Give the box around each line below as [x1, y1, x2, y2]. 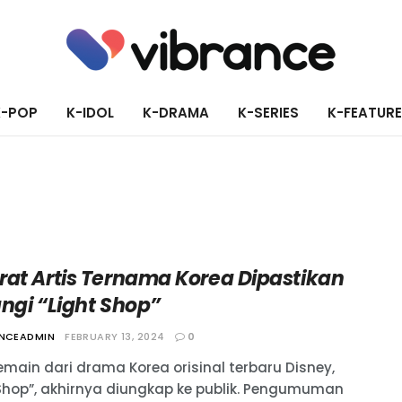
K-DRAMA [142, 102, 209, 122]
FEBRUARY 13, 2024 [65, 329, 165, 344]
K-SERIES [237, 102, 299, 122]
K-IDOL [66, 102, 114, 122]
